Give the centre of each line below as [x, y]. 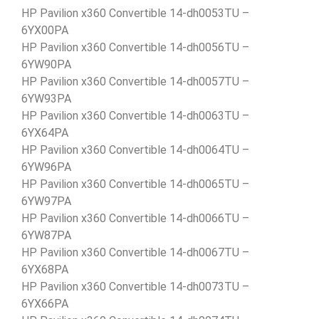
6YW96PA [46, 167]
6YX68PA [45, 269]
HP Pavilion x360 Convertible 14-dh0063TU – [135, 115]
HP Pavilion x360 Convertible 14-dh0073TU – [135, 286]
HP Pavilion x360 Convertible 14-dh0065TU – [135, 184]
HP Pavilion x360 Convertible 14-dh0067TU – [135, 252]
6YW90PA [46, 64]
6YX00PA [45, 30]
